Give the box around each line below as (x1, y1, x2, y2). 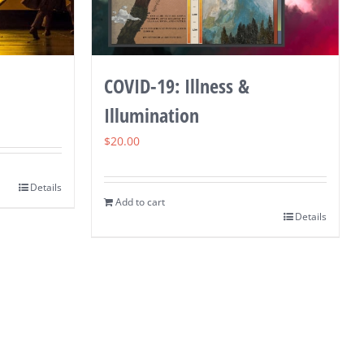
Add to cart (115, 194, 165, 209)
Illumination (103, 101, 199, 128)
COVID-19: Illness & (103, 71, 249, 99)
